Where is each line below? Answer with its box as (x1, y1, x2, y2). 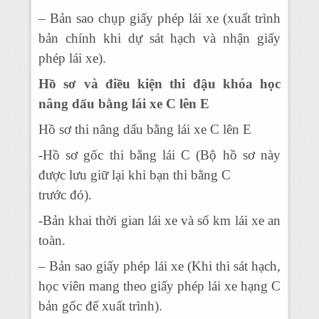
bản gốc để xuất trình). (38, 298, 162, 313)
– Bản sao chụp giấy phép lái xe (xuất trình (38, 11, 281, 26)
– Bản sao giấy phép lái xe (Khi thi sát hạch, (38, 258, 281, 273)
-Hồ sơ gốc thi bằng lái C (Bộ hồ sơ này (38, 147, 281, 162)
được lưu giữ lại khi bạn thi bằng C (38, 167, 231, 182)
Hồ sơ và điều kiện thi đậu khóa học (38, 76, 281, 91)
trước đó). (38, 187, 92, 202)
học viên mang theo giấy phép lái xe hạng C (38, 278, 281, 293)
